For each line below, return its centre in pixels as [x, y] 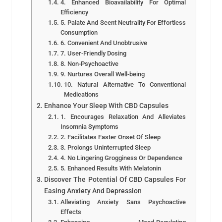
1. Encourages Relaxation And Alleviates [123, 116]
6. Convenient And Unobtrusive [104, 43]
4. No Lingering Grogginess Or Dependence [121, 158]
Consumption [79, 32]
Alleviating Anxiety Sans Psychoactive [123, 202]
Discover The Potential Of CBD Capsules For [115, 179]
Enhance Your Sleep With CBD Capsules [107, 106]
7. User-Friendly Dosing [93, 53]
